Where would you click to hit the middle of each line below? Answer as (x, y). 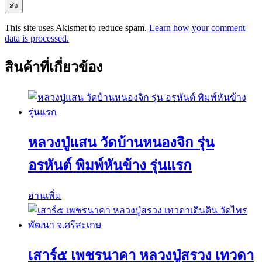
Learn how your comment (197, 28)
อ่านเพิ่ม (45, 195)
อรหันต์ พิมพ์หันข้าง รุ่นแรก (110, 166)
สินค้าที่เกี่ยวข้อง (54, 68)
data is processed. (37, 39)
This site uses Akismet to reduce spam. (77, 28)
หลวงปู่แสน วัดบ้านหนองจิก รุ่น (121, 143)
